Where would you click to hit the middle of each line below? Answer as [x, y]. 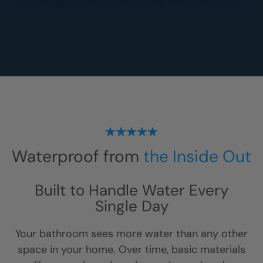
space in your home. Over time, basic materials [131, 249]
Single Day [131, 206]
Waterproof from [77, 156]
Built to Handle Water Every [131, 190]
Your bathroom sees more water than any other [131, 234]
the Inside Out [197, 156]
